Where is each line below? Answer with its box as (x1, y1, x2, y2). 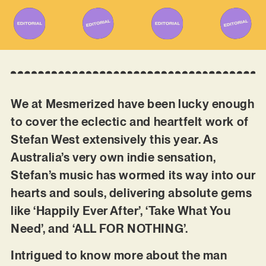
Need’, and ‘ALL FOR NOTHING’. (10, 221, 188, 236)
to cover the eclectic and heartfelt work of (10, 115, 249, 129)
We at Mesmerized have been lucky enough (10, 97, 255, 112)
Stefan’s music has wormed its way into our (10, 168, 256, 183)
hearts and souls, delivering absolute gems (10, 186, 252, 201)
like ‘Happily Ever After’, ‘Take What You (10, 204, 231, 218)
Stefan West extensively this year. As (10, 132, 218, 147)
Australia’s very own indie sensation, (10, 150, 216, 165)
